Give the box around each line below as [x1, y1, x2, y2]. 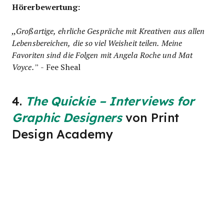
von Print [122, 110, 179, 124]
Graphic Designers [12, 110, 122, 124]
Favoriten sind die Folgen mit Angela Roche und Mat [12, 49, 192, 60]
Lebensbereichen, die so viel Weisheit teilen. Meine [12, 37, 182, 48]
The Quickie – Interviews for [25, 94, 194, 108]
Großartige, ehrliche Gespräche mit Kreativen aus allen [16, 25, 205, 36]
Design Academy [12, 127, 113, 141]
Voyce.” [12, 61, 38, 72]
